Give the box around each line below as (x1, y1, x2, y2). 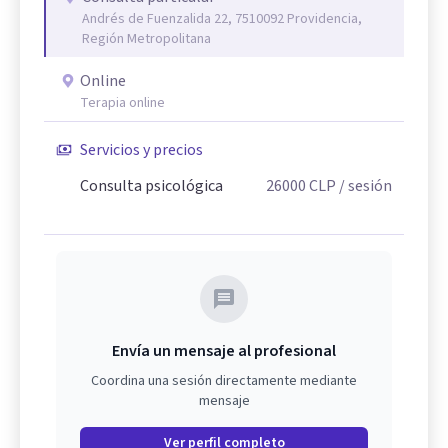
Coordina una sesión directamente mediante (91, 371, 357, 391)
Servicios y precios (80, 139, 203, 161)
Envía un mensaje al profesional (112, 340, 336, 362)
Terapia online (80, 93, 165, 113)
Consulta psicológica (80, 175, 223, 197)
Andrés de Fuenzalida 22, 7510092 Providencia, (82, 9, 362, 29)
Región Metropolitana (82, 29, 211, 49)
